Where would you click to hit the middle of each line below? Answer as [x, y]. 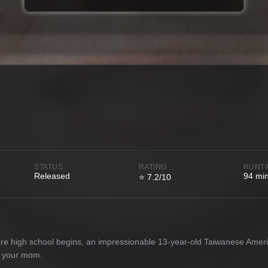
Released [52, 176]
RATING [153, 167]
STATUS [49, 167]
